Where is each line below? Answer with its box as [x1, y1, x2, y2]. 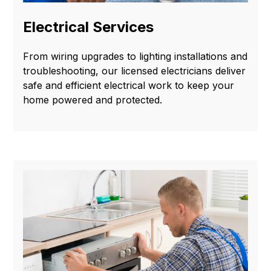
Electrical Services [23, 18, 154, 36]
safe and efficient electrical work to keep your [23, 79, 235, 92]
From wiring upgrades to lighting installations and [23, 50, 248, 63]
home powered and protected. [23, 94, 163, 106]
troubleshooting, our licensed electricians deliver [23, 65, 246, 77]
